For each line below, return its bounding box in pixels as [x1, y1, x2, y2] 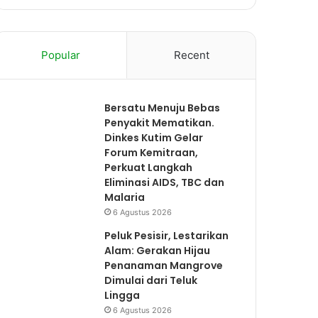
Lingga [104, 288, 141, 302]
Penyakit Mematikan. [104, 116, 215, 130]
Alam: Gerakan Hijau [104, 243, 211, 258]
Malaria [104, 190, 146, 204]
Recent [173, 48, 209, 62]
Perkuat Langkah [104, 160, 193, 175]
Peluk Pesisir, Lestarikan [104, 229, 229, 243]
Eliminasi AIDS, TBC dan [104, 175, 225, 190]
